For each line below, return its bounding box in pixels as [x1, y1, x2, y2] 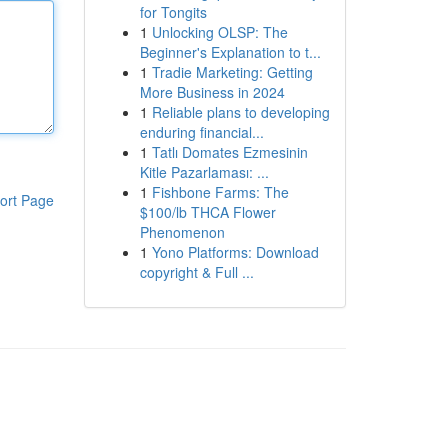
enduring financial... [139, 122, 264, 142]
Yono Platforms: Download [151, 242, 319, 262]
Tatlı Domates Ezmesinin [151, 142, 308, 162]
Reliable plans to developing [151, 102, 330, 122]
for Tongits [139, 2, 207, 22]
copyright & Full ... [139, 262, 254, 282]
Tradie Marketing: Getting [151, 62, 313, 82]
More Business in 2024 [139, 82, 285, 102]
